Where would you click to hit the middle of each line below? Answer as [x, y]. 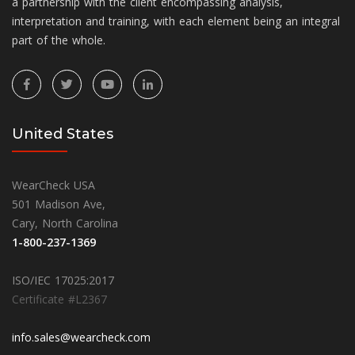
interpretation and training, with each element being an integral [176, 21]
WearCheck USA [53, 185]
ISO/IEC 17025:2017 [63, 280]
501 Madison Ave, [59, 204]
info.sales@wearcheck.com [81, 337]
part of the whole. [59, 40]
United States [63, 134]
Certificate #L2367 [59, 299]
